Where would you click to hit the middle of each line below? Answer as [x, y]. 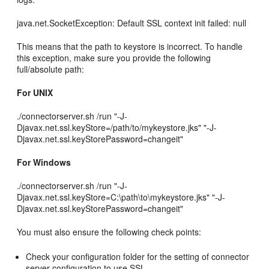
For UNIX [35, 92]
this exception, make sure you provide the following [114, 57]
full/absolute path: [51, 69]
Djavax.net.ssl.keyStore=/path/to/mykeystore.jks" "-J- [117, 127]
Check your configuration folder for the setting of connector [138, 256]
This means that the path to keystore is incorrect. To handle [130, 46]
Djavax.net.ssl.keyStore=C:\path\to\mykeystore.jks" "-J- [121, 197]
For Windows [44, 162]
